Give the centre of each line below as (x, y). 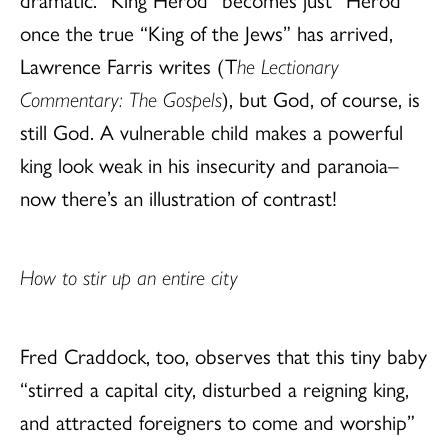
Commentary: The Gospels (121, 97)
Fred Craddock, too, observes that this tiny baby (223, 354)
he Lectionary (288, 64)
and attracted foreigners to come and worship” (217, 420)
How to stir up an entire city (129, 275)
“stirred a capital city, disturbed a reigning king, (214, 387)
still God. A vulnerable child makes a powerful (211, 130)
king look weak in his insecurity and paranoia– (209, 163)
